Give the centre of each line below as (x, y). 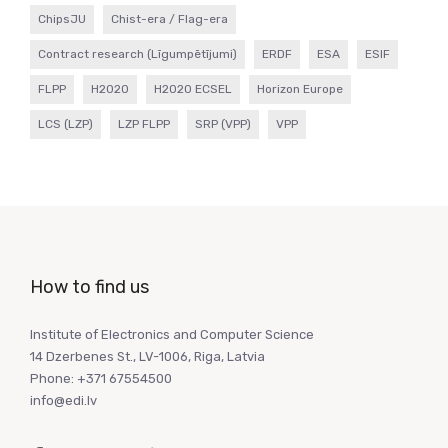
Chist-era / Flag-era (169, 18)
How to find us (89, 286)
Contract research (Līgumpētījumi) (137, 53)
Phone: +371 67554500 (101, 378)
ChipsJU (62, 18)
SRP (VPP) (223, 123)
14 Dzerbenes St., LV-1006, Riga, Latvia (147, 356)
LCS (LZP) (65, 123)
